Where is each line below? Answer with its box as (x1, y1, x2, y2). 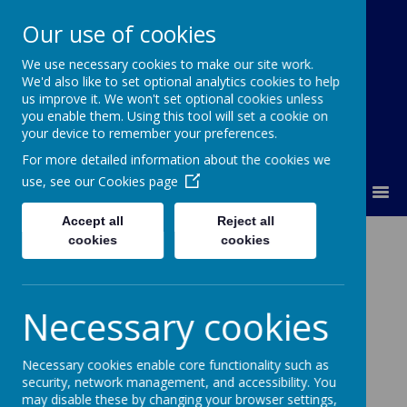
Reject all (216, 213, 274, 228)
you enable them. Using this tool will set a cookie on (22, 107, 328, 124)
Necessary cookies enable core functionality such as (22, 356, 329, 373)
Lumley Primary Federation (83, 56, 324, 79)
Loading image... (149, 343, 258, 362)
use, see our (22, 173, 98, 190)
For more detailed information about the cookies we (22, 151, 331, 168)
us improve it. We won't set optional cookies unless (22, 90, 323, 107)
